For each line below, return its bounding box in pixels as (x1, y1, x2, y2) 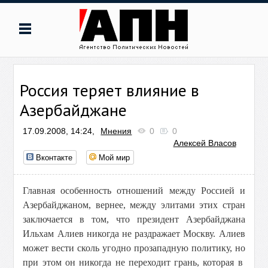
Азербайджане (20, 99, 127, 121)
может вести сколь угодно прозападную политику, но (23, 243, 245, 253)
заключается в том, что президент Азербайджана (23, 214, 245, 224)
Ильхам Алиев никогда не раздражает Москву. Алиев (23, 229, 245, 239)
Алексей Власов (173, 138, 236, 148)
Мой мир (99, 151, 130, 163)
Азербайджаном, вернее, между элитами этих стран (23, 200, 245, 210)
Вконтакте (36, 151, 73, 163)
